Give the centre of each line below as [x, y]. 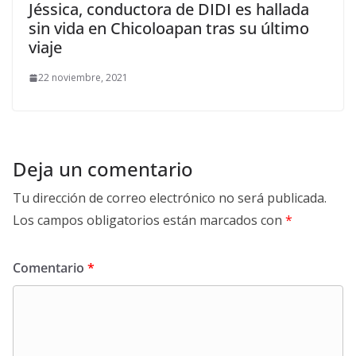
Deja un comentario [103, 169]
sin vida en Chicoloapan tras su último [169, 29]
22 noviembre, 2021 [83, 78]
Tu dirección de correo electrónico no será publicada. [170, 198]
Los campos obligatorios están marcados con [149, 221]
